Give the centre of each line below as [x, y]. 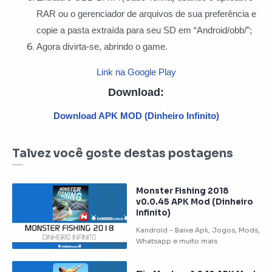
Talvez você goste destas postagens [123, 154]
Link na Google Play [136, 72]
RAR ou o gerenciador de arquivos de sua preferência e [146, 14]
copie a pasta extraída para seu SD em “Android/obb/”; [144, 30]
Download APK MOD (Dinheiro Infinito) [136, 116]
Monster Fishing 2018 [182, 191]
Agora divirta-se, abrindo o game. [102, 46]
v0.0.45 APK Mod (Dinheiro [195, 202]
